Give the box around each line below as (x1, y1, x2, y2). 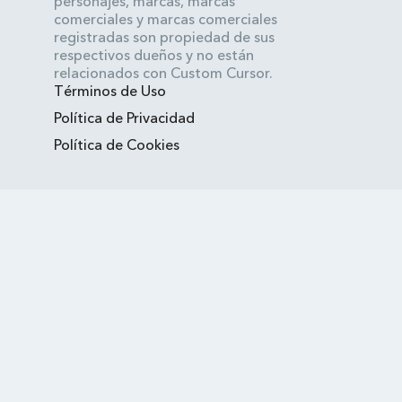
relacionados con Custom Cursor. (53, 63, 273, 82)
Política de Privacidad (53, 108, 195, 127)
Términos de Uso (53, 81, 166, 100)
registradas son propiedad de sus (53, 27, 275, 46)
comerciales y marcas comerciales (53, 9, 277, 28)
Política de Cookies (53, 135, 179, 153)
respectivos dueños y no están (53, 45, 254, 64)
